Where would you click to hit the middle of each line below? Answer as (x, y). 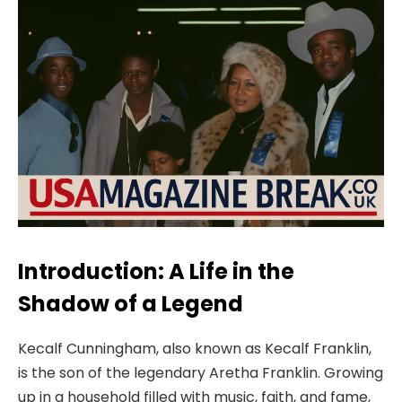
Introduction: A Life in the (156, 271)
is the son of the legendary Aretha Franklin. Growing (201, 372)
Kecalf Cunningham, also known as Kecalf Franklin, (195, 348)
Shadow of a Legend (131, 303)
